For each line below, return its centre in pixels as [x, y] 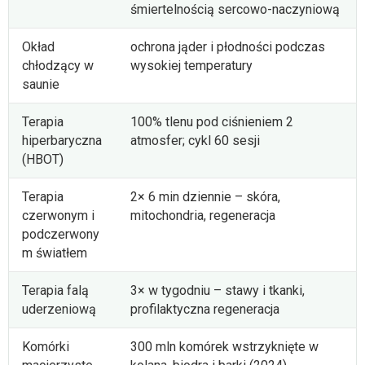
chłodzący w [58, 65]
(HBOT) [43, 159]
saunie [41, 84]
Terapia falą [55, 290]
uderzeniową [59, 309]
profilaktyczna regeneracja [205, 309]
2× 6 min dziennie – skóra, [205, 196]
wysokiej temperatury [191, 65]
